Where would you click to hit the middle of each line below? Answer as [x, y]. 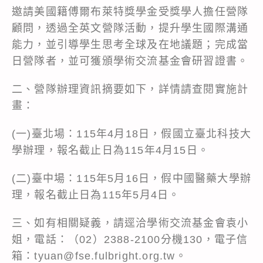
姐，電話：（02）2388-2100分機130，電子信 [130, 239]
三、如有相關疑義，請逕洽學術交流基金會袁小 [130, 223]
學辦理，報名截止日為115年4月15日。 [110, 150]
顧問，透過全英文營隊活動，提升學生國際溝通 [130, 28]
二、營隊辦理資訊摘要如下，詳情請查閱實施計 [130, 89]
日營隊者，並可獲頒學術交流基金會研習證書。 [130, 61]
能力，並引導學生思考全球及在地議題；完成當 [130, 44]
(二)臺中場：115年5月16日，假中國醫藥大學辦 [131, 178]
